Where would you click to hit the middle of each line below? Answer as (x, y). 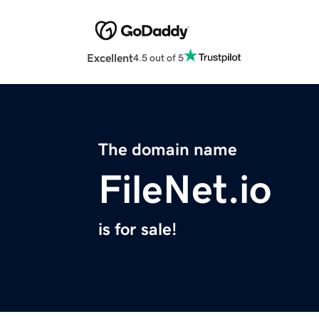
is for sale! (137, 230)
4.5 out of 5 (158, 57)
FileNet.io (185, 190)
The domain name (168, 150)
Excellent (110, 58)
